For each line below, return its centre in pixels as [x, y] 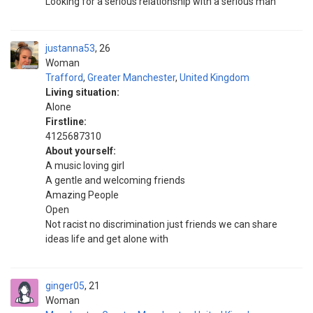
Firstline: [66, 122]
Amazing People [82, 195]
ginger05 [65, 286]
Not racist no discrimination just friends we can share [161, 224]
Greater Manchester [131, 78]
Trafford [64, 78]
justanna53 [70, 48]
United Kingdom [214, 78]
